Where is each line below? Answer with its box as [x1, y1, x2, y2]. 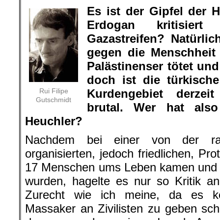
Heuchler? [25, 114, 82, 128]
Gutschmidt [36, 96, 71, 104]
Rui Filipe [39, 87, 68, 95]
